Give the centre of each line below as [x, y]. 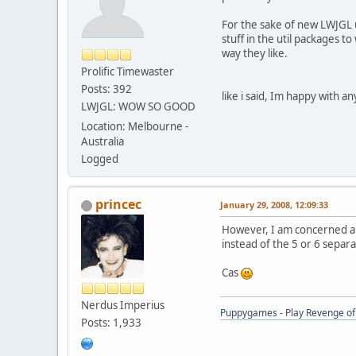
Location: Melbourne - [135, 126]
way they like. [255, 53]
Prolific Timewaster [128, 71]
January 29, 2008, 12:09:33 [274, 204]
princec [118, 204]
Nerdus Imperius [123, 305]
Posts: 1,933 [111, 322]
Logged [100, 159]
